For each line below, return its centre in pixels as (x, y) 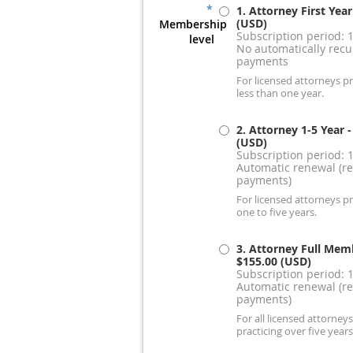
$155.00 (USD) (273, 262)
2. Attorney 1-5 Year (290, 130)
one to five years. (276, 213)
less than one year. (280, 94)
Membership (193, 24)
